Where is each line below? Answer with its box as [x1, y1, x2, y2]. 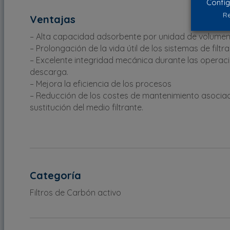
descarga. [30, 66, 68, 77]
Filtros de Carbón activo [30, 187, 121, 198]
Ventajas [30, 12, 75, 26]
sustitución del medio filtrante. [30, 102, 143, 112]
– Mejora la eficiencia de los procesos [30, 78, 171, 89]
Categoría [30, 168, 81, 182]
